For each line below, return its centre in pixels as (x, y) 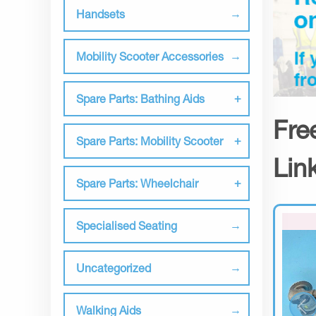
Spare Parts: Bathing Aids (140, 98)
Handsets (101, 14)
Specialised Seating (127, 225)
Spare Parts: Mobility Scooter (150, 141)
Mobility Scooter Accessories (150, 56)
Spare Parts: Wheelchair (137, 183)
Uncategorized (114, 268)
